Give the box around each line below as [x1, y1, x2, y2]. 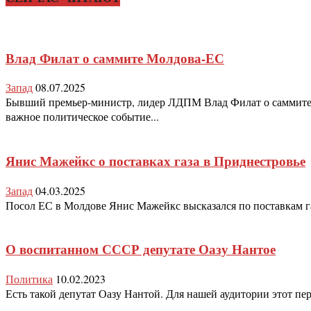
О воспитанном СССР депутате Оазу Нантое [6, 239, 276, 259]
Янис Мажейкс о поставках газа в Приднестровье [6, 151, 305, 170]
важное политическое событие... [6, 109, 159, 124]
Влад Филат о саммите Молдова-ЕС [6, 48, 224, 67]
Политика [6, 271, 53, 287]
